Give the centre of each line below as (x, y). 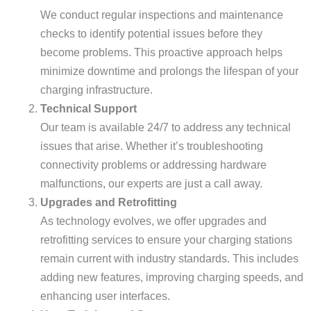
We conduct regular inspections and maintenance (162, 15)
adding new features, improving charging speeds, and (172, 277)
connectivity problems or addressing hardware (153, 165)
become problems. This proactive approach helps (161, 52)
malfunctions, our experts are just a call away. (151, 184)
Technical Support (89, 109)
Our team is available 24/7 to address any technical (166, 127)
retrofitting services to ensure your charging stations (166, 240)
